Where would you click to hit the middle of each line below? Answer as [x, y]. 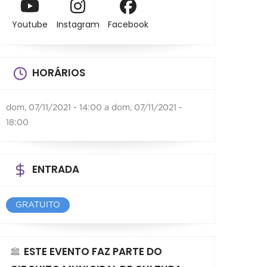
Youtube [30, 24]
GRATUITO [38, 205]
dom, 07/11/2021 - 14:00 [54, 108]
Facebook [128, 24]
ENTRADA [56, 169]
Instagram [78, 24]
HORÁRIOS [59, 72]
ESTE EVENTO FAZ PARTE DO [93, 251]
